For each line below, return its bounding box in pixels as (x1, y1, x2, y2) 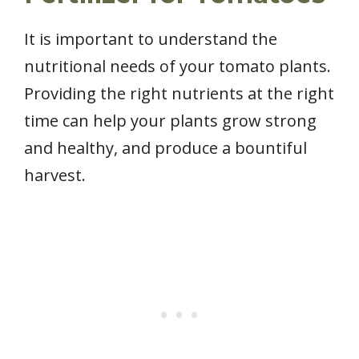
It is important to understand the (24, 27, 277, 50)
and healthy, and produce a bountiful (24, 136, 307, 159)
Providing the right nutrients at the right (24, 82, 334, 104)
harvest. (24, 163, 86, 186)
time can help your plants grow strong (24, 109, 317, 131)
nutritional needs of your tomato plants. (24, 54, 331, 77)
